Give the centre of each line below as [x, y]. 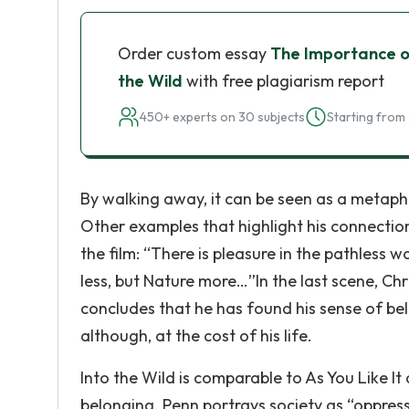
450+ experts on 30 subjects [222, 117]
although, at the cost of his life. [196, 336]
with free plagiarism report [283, 81]
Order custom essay [194, 53]
